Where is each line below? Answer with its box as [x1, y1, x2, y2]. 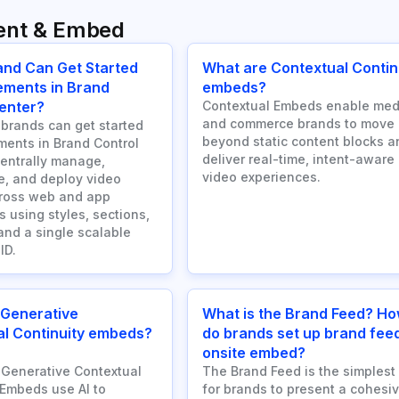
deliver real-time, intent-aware [202, 151, 395, 167]
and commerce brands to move [202, 116, 395, 132]
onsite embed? [202, 344, 305, 362]
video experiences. [202, 169, 321, 185]
